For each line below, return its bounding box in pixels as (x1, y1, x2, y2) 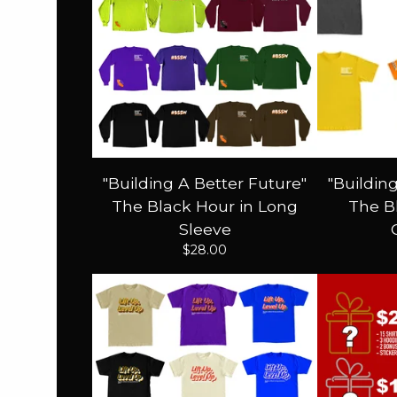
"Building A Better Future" (103, 173, 307, 192)
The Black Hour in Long (112, 196, 298, 215)
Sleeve (178, 219, 231, 238)
